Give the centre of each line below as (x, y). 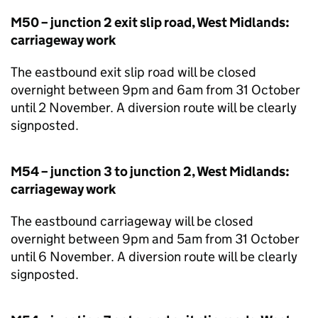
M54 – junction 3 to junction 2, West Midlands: (150, 171)
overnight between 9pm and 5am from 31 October (155, 239)
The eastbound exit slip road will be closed (133, 72)
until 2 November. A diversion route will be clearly (154, 108)
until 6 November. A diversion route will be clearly (154, 257)
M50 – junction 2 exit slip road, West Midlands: (150, 22)
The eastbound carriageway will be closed (132, 221)
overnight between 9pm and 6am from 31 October (155, 90)
